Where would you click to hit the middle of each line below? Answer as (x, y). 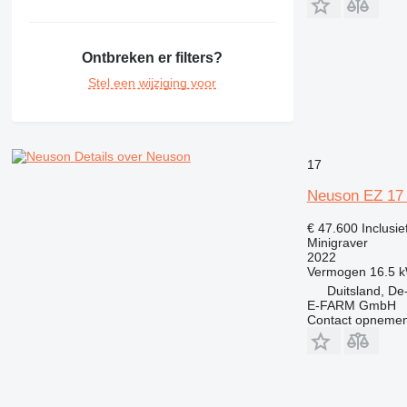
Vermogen (336, 271)
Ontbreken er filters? (153, 57)
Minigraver (337, 242)
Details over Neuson (132, 156)
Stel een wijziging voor (153, 82)
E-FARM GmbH (351, 305)
